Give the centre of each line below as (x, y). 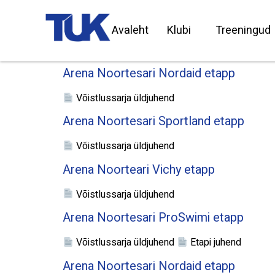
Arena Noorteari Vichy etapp (139, 169)
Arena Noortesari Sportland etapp (153, 122)
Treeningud (243, 30)
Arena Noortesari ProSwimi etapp (153, 218)
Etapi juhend (215, 243)
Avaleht (130, 30)
